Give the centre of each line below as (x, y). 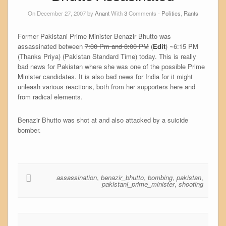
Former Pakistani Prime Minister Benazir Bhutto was (94, 36)
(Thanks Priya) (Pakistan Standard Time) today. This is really (107, 56)
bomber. (29, 130)
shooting (191, 184)
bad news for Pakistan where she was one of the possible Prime (111, 66)
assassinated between (51, 46)
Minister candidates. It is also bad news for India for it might (105, 76)
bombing (160, 177)
